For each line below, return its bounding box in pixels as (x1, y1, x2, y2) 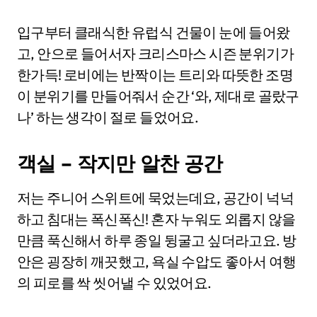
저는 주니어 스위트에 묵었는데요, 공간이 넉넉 (17, 188, 294, 207)
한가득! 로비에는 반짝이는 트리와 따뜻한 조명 (17, 65, 293, 83)
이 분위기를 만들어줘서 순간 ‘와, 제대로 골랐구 (17, 86, 299, 105)
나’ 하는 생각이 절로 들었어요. (17, 108, 199, 126)
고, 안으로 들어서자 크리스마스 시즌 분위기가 (17, 44, 294, 62)
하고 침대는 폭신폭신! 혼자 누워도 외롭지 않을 (17, 209, 296, 228)
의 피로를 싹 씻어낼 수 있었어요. (17, 273, 212, 292)
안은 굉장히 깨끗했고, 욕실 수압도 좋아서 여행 (17, 252, 296, 270)
